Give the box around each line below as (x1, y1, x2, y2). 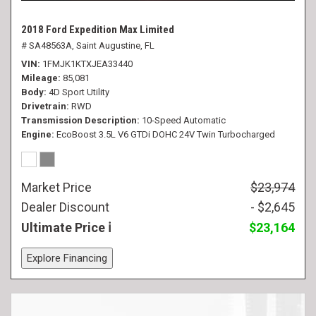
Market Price (21, 180, 92, 195)
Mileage (21, 73, 58, 83)
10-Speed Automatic (142, 115, 226, 126)
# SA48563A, (21, 40, 74, 51)
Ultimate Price (21, 220, 108, 235)
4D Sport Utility (49, 87, 109, 97)
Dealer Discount (21, 200, 109, 214)
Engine (21, 129, 51, 140)
